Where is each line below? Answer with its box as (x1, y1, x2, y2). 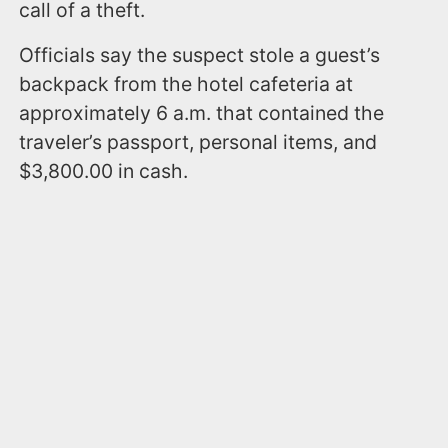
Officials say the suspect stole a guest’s (19, 43, 381, 68)
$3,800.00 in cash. (19, 159, 189, 184)
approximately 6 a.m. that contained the (19, 101, 385, 126)
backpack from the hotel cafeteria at (19, 72, 354, 97)
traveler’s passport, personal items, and (19, 130, 378, 155)
